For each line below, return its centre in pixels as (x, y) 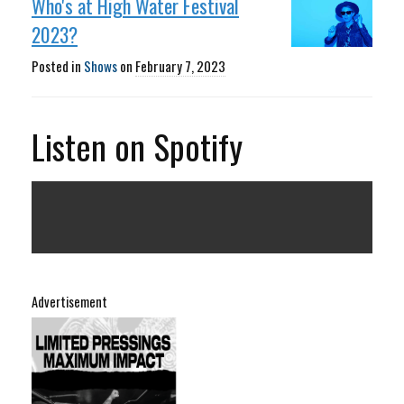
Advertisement (69, 301)
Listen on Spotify (137, 146)
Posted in (58, 66)
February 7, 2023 (180, 66)
